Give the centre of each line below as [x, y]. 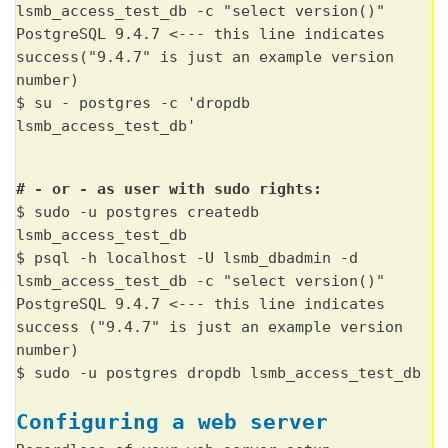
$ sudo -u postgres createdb [137, 212]
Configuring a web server [172, 421]
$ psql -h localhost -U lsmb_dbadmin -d [187, 258]
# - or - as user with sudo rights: [169, 189]
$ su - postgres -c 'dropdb [133, 103]
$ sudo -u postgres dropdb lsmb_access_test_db [218, 373]
